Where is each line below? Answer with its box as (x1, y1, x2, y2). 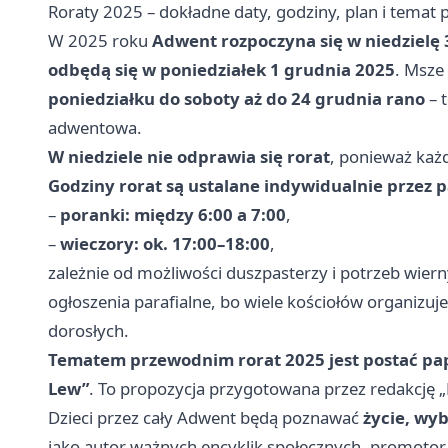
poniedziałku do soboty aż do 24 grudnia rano (48, 87, 425, 111)
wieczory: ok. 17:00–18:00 (60, 232, 270, 256)
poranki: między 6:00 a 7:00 (60, 203, 286, 227)
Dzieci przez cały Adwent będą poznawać (48, 406, 363, 430)
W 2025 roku (48, 29, 152, 53)
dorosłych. (48, 319, 129, 343)
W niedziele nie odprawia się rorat (48, 145, 330, 169)
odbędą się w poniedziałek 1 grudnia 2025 (48, 58, 395, 82)
